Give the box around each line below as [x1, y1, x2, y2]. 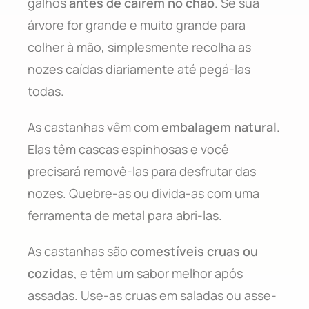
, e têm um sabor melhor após [74, 264, 243, 281]
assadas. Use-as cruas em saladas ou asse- [28, 286, 277, 303]
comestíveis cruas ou [130, 242, 258, 259]
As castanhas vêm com [28, 118, 161, 135]
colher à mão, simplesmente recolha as [28, 38, 251, 55]
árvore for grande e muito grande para [28, 16, 246, 33]
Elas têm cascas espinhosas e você [28, 140, 229, 157]
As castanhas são [28, 242, 130, 259]
